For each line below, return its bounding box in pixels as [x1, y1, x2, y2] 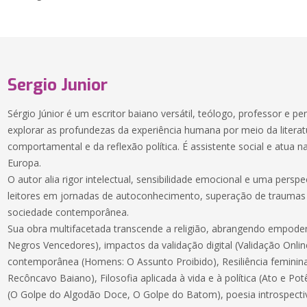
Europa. [8, 156, 42, 169]
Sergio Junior [8, 74, 108, 96]
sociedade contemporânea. [8, 206, 130, 219]
